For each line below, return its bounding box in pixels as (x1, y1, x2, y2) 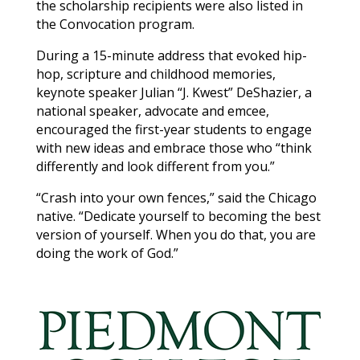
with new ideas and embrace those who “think (35, 138, 312, 157)
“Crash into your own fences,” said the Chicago (35, 188, 317, 207)
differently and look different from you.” (35, 157, 275, 175)
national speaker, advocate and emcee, (35, 101, 269, 120)
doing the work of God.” (35, 243, 178, 262)
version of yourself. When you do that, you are (35, 225, 316, 243)
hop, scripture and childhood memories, (35, 64, 276, 83)
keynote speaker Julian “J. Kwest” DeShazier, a (35, 83, 312, 101)
